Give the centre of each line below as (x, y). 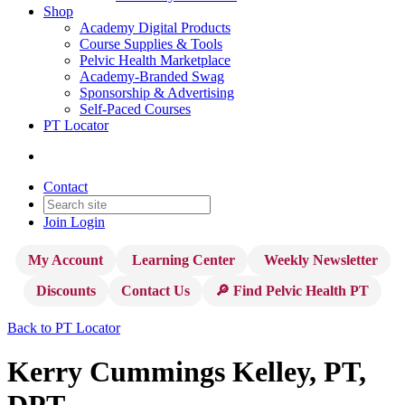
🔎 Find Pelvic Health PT (292, 291)
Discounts (66, 291)
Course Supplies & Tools (151, 44)
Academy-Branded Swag (152, 76)
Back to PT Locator (64, 328)
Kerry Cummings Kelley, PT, (187, 372)
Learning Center (181, 260)
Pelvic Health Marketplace (155, 60)
